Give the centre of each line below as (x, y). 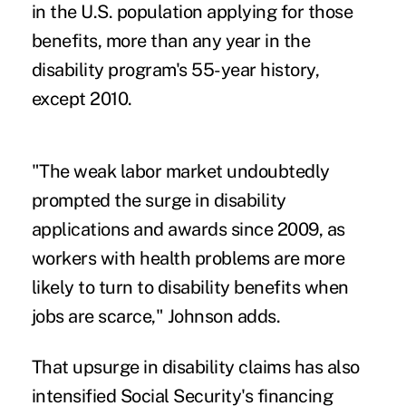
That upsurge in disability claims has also (195, 367)
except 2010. (82, 98)
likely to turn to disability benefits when (190, 287)
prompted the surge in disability (159, 200)
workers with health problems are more (188, 258)
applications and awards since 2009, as (188, 229)
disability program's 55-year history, (175, 69)
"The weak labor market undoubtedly (180, 171)
